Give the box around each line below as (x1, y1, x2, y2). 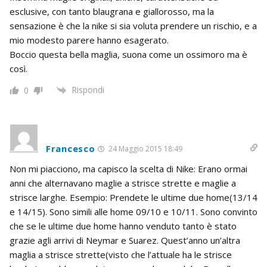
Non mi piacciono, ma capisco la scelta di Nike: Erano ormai (10, 163, 247, 175)
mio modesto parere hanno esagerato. (10, 34, 169, 46)
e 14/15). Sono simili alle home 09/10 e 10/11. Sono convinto (10, 206, 257, 218)
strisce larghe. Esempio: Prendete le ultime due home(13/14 (10, 191, 257, 204)
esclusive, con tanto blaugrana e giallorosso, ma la (10, 5, 214, 18)
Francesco (46, 142, 95, 155)
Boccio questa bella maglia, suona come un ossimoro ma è (10, 48, 247, 61)
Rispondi (72, 84, 104, 96)
